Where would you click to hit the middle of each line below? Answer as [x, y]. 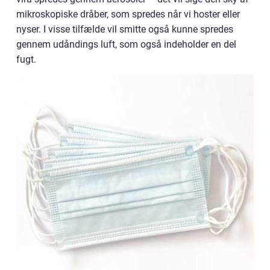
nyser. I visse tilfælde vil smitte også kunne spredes [125, 29]
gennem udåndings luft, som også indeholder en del [126, 44]
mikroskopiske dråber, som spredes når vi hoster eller [128, 14]
